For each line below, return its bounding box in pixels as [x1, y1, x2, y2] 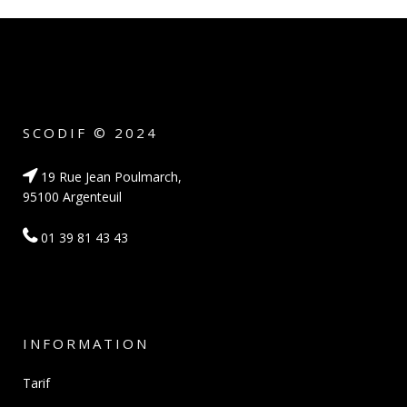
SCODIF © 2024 [23, 123, 158, 142]
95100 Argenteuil [23, 187, 122, 205]
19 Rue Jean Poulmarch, [37, 167, 182, 185]
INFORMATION [23, 333, 149, 352]
